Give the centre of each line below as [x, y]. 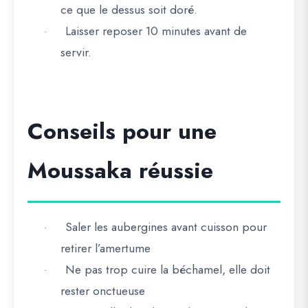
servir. [76, 52]
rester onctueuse [103, 291]
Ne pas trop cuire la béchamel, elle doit [168, 269]
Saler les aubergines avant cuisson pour [166, 227]
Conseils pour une [122, 131]
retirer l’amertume [106, 248]
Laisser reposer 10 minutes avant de [156, 31]
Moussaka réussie [120, 170]
